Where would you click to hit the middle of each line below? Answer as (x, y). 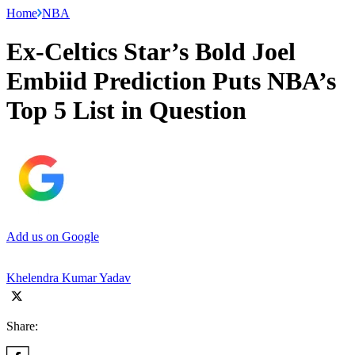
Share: (22, 326)
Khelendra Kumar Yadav (69, 277)
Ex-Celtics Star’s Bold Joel (151, 52)
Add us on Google (53, 236)
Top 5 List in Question (126, 111)
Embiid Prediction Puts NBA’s (171, 81)
